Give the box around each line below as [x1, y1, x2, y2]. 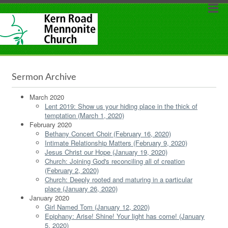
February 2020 [30, 120, 72, 129]
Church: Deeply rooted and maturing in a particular [45, 175, 192, 184]
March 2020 [30, 92, 64, 102]
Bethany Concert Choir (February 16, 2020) [45, 129, 171, 138]
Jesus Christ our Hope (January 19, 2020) [45, 147, 167, 157]
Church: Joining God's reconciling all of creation [45, 156, 185, 166]
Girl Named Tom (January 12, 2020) [45, 202, 150, 212]
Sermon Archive [12, 73, 76, 82]
